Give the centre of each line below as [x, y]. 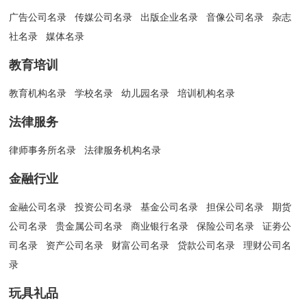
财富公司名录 [141, 246]
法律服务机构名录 [123, 150]
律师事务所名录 [43, 150]
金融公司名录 [39, 207]
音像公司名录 [235, 17]
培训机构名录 [207, 94]
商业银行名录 [160, 226]
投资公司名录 [104, 207]
